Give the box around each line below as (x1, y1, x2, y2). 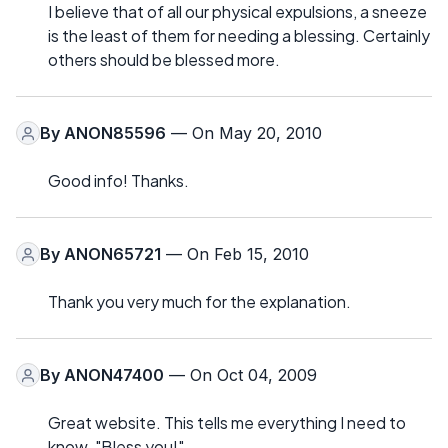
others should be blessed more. (48, 49, 280, 71)
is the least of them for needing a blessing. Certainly (48, 25, 430, 47)
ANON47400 (64, 365, 164, 386)
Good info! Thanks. (48, 170, 189, 192)
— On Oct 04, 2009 (164, 365, 317, 386)
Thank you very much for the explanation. (48, 291, 351, 313)
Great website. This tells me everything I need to (48, 412, 406, 434)
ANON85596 (64, 123, 166, 144)
